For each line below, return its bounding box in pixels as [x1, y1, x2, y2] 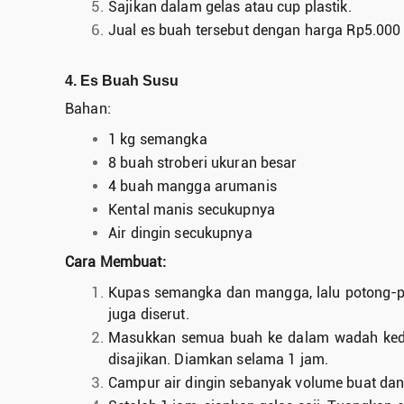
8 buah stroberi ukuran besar [108, 153, 298, 171]
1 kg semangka [108, 130, 207, 148]
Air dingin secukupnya [108, 224, 252, 242]
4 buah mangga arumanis [108, 177, 277, 195]
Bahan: [65, 99, 111, 117]
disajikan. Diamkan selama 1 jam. [108, 350, 328, 368]
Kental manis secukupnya [108, 200, 275, 218]
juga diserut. [108, 305, 189, 323]
